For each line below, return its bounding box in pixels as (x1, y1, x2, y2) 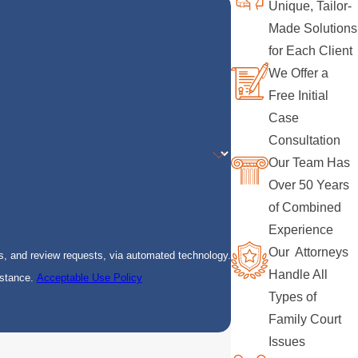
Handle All (268, 268, 328, 282)
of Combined (268, 201, 342, 215)
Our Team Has (268, 156, 351, 170)
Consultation (268, 133, 341, 148)
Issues (268, 335, 306, 349)
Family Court (268, 312, 342, 327)
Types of (268, 290, 317, 304)
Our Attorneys (268, 245, 349, 260)
